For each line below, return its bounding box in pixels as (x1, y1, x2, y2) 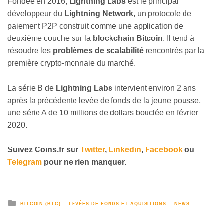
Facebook (145, 146, 183, 154)
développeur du (7, 9, 64, 18)
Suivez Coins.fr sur (7, 146, 80, 154)
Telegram (7, 158, 42, 167)
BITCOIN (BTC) (20, 201, 61, 206)
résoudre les (7, 46, 53, 55)
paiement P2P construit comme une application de (7, 22, 183, 31)
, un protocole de (133, 9, 191, 18)
